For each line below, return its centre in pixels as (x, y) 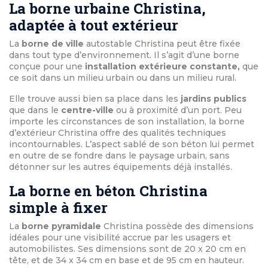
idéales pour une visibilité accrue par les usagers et (120, 238)
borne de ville (53, 44)
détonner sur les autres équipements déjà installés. (121, 167)
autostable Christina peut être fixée (163, 44)
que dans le (35, 110)
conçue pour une (47, 67)
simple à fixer (58, 208)
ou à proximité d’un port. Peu (179, 110)
